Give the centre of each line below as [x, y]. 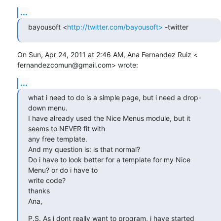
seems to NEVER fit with [67, 128]
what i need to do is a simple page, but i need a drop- [115, 97]
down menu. [48, 108]
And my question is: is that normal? [84, 149]
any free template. [58, 139]
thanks [39, 190]
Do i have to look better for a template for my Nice [109, 159]
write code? [47, 180]
